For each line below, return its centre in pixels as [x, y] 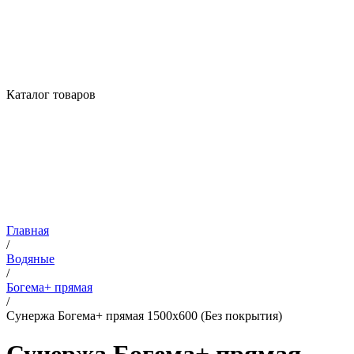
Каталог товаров [51, 94]
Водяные [30, 259]
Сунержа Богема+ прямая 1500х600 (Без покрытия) [144, 316]
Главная [28, 230]
